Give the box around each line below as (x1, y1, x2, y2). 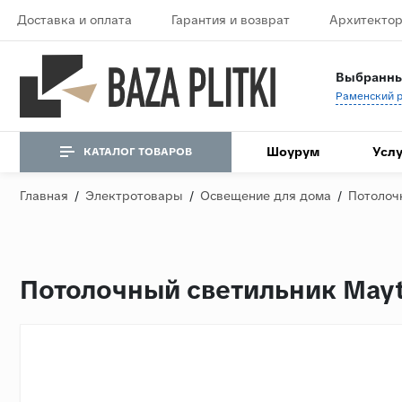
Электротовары (85, 187, 183, 204)
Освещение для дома (200, 187, 331, 204)
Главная (20, 187, 68, 204)
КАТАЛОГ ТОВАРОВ (83, 144, 192, 160)
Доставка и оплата (16, 12, 132, 28)
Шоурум (267, 143, 320, 160)
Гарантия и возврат (170, 12, 290, 28)
